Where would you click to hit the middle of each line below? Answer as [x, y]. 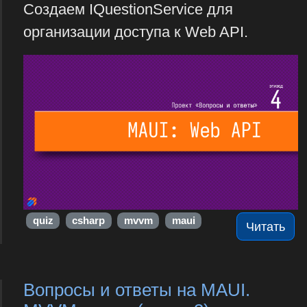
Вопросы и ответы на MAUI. [136, 290]
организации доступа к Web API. [135, 32]
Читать [266, 226]
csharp [89, 220]
